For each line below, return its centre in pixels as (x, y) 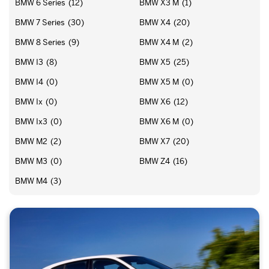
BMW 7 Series (40, 23)
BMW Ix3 (31, 122)
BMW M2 (31, 141)
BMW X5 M (159, 82)
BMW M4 (31, 181)
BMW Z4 (155, 161)
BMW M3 (31, 161)
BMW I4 (29, 82)
